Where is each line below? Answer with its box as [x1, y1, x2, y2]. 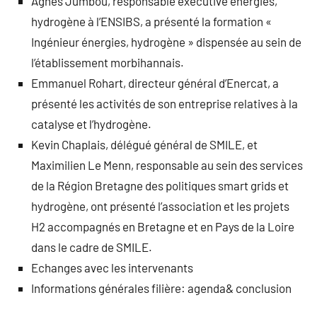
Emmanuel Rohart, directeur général [31, 76, 219, 91]
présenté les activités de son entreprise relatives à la [31, 96, 298, 111]
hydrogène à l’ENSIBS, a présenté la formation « [31, 14, 272, 29]
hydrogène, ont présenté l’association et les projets [31, 199, 289, 214]
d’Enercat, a [219, 76, 279, 91]
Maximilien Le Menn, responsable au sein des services [31, 158, 303, 173]
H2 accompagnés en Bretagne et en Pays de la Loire [31, 219, 294, 234]
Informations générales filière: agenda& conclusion [31, 281, 292, 296]
